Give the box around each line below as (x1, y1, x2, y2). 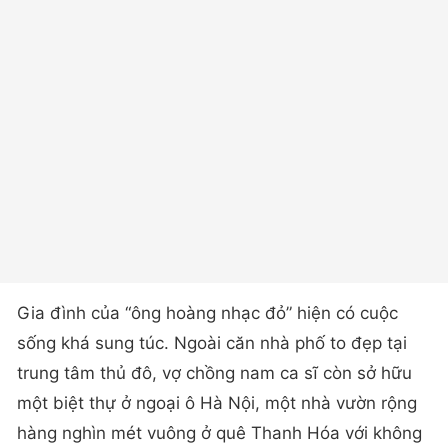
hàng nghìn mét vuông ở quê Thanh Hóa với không (17, 422, 422, 443)
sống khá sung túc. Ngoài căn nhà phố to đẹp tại (17, 332, 407, 353)
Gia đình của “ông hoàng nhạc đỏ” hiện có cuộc (17, 302, 398, 323)
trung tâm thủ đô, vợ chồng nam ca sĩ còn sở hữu (17, 362, 412, 383)
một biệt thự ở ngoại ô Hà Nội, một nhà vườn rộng (17, 392, 417, 413)
